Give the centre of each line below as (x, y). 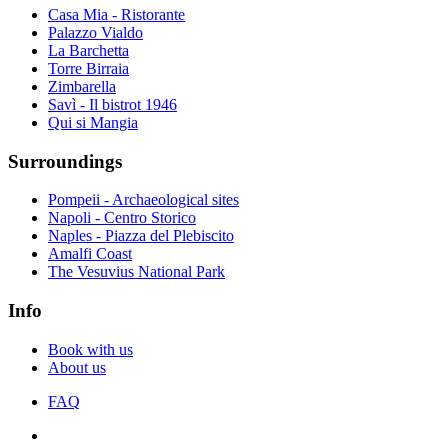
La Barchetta (88, 50)
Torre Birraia (88, 68)
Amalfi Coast (90, 254)
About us (77, 367)
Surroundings (65, 161)
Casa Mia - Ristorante (116, 14)
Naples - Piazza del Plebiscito (141, 236)
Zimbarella (82, 86)
